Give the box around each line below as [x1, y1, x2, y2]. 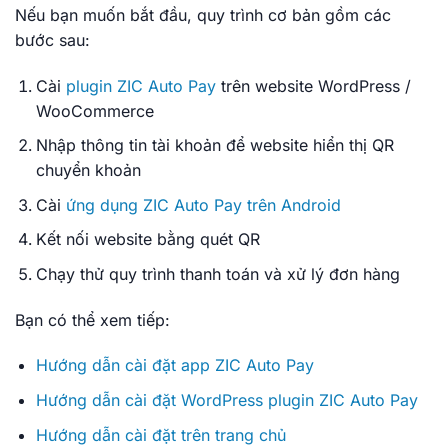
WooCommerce [35, 100, 154, 121]
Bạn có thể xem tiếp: [15, 309, 170, 330]
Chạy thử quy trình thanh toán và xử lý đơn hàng [35, 263, 400, 284]
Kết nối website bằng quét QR [35, 229, 260, 250]
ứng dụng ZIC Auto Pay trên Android [65, 194, 341, 215]
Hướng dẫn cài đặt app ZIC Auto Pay [35, 355, 314, 376]
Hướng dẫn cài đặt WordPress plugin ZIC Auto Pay [35, 390, 418, 411]
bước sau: [15, 29, 90, 50]
